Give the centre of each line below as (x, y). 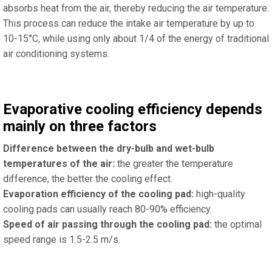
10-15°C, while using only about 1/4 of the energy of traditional (136, 39)
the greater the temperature (174, 164)
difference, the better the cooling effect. (88, 179)
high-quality (219, 194)
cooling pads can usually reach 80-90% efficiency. (107, 209)
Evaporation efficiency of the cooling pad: (98, 194)
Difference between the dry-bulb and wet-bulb (109, 149)
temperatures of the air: (59, 164)
